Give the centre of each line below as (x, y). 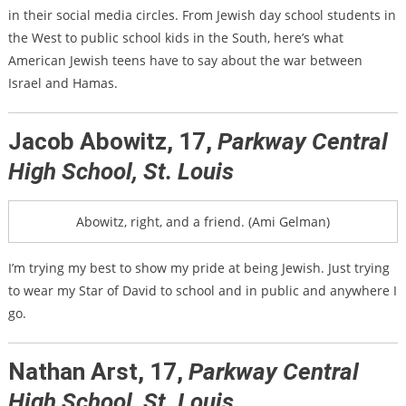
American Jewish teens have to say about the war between (185, 60)
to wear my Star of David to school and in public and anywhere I (202, 290)
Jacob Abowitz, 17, (112, 141)
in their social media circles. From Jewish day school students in (202, 15)
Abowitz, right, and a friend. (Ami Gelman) (203, 222)
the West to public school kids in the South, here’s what (175, 38)
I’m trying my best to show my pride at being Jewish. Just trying (198, 268)
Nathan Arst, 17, (98, 372)
